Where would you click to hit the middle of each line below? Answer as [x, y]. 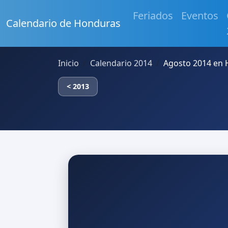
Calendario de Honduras [63, 23]
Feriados [153, 16]
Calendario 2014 [121, 63]
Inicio [68, 63]
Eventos [200, 16]
